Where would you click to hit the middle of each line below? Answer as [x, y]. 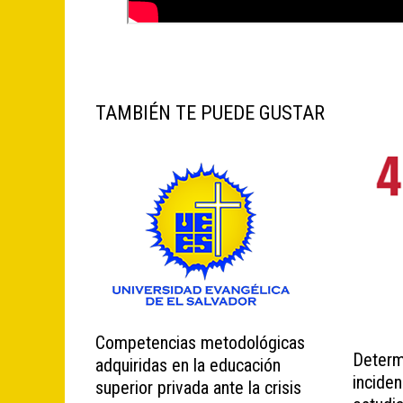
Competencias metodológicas [201, 342]
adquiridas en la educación [188, 365]
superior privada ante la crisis [199, 387]
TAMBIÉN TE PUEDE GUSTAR [210, 112]
